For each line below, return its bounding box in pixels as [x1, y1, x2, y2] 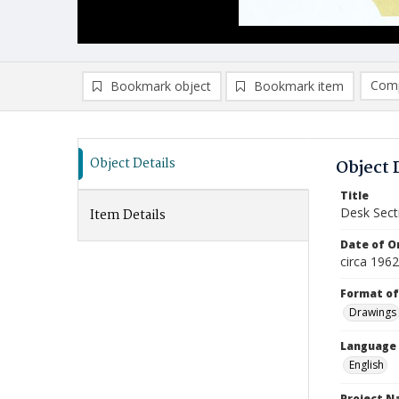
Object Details [90, 153, 175, 175]
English [349, 357, 384, 372]
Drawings [349, 305, 396, 320]
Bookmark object [110, 77, 211, 94]
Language [340, 338, 396, 354]
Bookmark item [254, 77, 344, 94]
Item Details [90, 205, 166, 226]
